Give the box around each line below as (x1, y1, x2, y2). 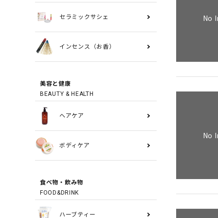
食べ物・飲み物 (40, 179, 83, 186)
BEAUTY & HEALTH (40, 91, 94, 97)
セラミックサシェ (59, 14, 109, 20)
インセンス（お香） (59, 43, 115, 50)
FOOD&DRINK (40, 189, 79, 196)
